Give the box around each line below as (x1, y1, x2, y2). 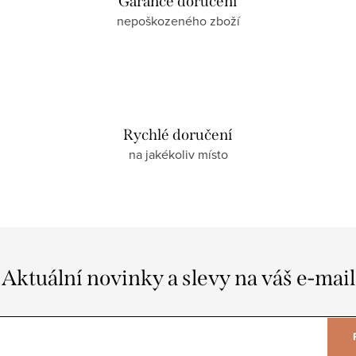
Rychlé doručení (123, 126, 233, 144)
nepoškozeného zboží (116, 12, 240, 29)
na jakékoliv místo (128, 145, 228, 163)
